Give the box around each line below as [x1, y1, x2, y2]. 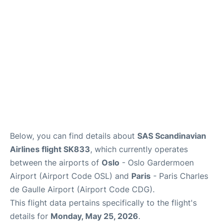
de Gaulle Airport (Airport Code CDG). [10, 184, 155, 194]
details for [10, 211, 51, 221]
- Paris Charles [151, 170, 208, 181]
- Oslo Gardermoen [119, 157, 194, 167]
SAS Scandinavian [137, 130, 206, 141]
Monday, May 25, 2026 [51, 211, 138, 221]
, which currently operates [90, 144, 188, 154]
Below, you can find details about [10, 130, 137, 141]
